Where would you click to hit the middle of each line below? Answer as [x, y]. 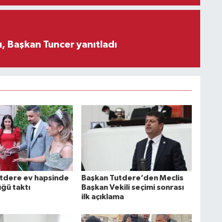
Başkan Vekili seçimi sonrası [132, 187]
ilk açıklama [102, 196]
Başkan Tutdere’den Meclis [132, 178]
